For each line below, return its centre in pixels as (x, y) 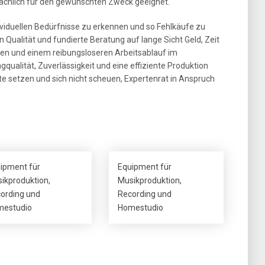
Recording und (145, 194)
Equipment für (145, 167)
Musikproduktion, (150, 180)
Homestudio (141, 208)
